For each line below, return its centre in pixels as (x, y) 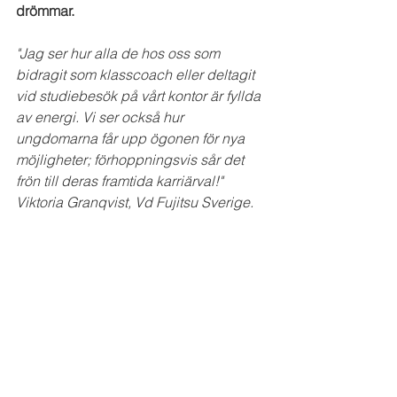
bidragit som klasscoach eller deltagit (137, 74)
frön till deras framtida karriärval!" (123, 181)
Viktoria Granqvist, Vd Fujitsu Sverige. (135, 202)
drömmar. (47, 11)
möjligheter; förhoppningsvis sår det (132, 160)
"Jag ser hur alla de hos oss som (120, 53)
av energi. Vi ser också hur (101, 117)
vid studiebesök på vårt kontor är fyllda (140, 96)
